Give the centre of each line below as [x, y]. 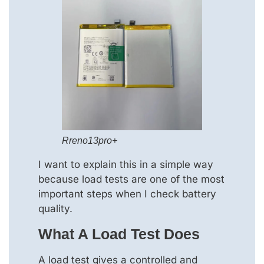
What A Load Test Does [119, 234]
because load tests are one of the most [131, 179]
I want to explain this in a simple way [126, 164]
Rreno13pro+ [90, 140]
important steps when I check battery [127, 194]
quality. [55, 208]
